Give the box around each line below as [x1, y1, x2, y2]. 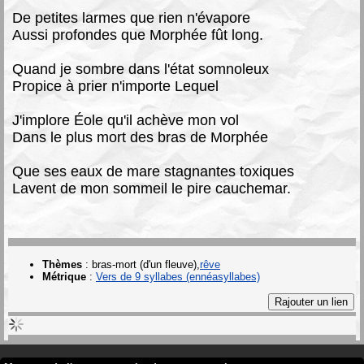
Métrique [42, 270, 86, 283]
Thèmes [42, 258, 82, 271]
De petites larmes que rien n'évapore [12, 9, 250, 26]
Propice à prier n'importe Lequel [12, 77, 219, 94]
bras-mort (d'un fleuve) [92, 258, 197, 271]
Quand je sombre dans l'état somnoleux [12, 60, 269, 77]
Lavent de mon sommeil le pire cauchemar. [12, 180, 291, 197]
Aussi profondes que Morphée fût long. [12, 26, 263, 43]
